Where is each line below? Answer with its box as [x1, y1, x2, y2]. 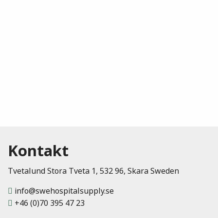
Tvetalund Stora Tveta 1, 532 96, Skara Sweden [8, 165, 179, 177]
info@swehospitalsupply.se [13, 185, 114, 197]
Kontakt [8, 139, 69, 162]
